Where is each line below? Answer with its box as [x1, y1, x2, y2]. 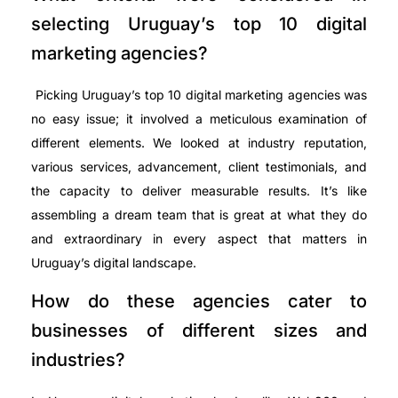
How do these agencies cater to [31, 291, 367, 313]
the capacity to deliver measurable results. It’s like [31, 182, 367, 198]
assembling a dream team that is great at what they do [31, 206, 367, 222]
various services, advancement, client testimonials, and [31, 158, 367, 174]
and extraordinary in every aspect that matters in [31, 230, 367, 246]
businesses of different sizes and [31, 320, 367, 342]
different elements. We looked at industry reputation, [31, 134, 367, 150]
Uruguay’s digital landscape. [31, 254, 196, 270]
